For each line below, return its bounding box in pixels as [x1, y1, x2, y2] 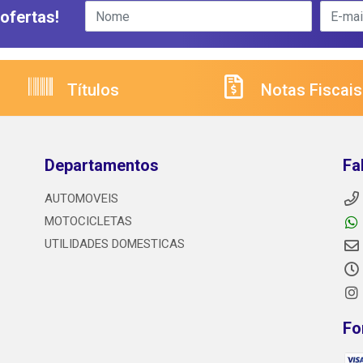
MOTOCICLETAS [44, 214, 132, 229]
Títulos [63, 80, 119, 100]
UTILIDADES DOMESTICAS [44, 237, 185, 252]
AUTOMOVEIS [44, 191, 118, 207]
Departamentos [44, 156, 159, 176]
